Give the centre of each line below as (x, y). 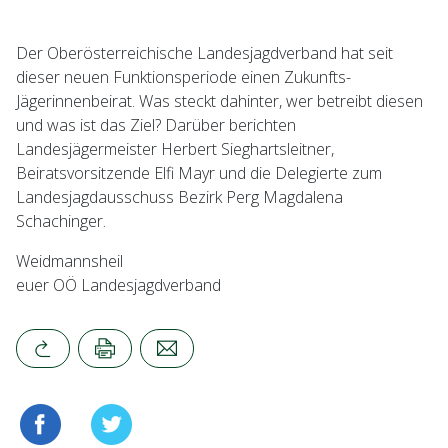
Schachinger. (61, 221)
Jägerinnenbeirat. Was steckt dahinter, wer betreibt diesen (219, 101)
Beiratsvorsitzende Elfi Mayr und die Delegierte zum (199, 173)
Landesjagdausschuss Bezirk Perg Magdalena (179, 197)
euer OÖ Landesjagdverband (118, 285)
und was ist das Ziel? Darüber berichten (156, 125)
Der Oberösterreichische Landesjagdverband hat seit (204, 53)
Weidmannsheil (69, 261)
